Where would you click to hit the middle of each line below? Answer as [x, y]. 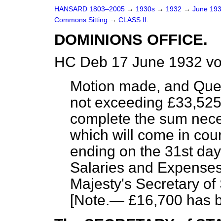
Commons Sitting [82, 20]
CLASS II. [133, 20]
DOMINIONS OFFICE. [131, 40]
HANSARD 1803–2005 [90, 9]
